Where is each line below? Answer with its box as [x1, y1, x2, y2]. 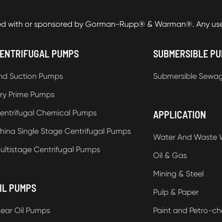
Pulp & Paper [153, 187, 199, 197]
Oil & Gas [153, 150, 187, 160]
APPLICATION [153, 108, 206, 120]
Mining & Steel [153, 168, 204, 178]
